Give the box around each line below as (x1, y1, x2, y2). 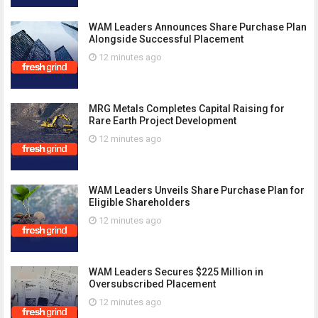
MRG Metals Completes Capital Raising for (89, 103, 285, 114)
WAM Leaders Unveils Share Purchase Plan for (89, 185, 305, 196)
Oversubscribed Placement (89, 278, 216, 290)
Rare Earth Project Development (89, 115, 236, 126)
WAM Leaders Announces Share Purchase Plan (89, 21, 307, 33)
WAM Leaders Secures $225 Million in (89, 266, 263, 278)
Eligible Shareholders (89, 197, 190, 208)
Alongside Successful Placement (89, 33, 243, 45)
